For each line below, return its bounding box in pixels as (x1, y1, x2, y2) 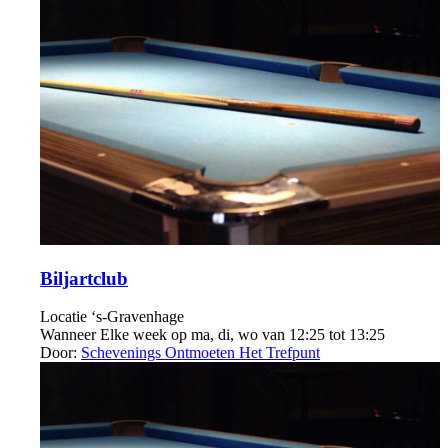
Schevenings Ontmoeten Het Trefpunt (81, 344, 320, 362)
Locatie (40, 308, 87, 326)
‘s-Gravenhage (91, 308, 184, 326)
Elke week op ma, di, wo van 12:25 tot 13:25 (100, 326, 385, 344)
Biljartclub (40, 267, 128, 289)
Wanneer (40, 326, 96, 344)
